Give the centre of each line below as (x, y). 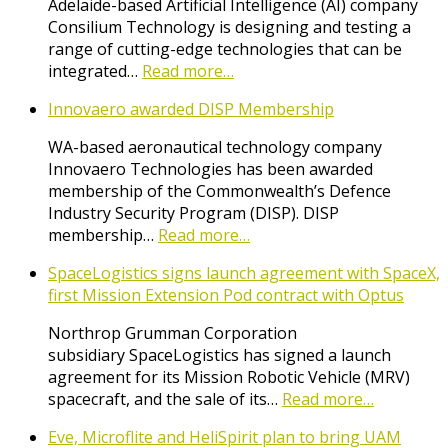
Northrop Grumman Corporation (172, 333)
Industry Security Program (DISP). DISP (193, 213)
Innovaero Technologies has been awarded (210, 169)
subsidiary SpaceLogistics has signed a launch (219, 355)
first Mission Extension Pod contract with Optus (226, 295)
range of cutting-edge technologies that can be (225, 49)
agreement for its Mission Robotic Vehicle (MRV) (229, 377)
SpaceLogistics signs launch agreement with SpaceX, (244, 273)
